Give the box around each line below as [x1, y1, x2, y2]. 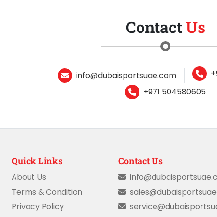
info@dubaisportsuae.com [76, 69, 176, 81]
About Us [12, 171, 46, 183]
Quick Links [12, 155, 62, 167]
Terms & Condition [12, 186, 82, 198]
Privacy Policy [12, 201, 64, 212]
